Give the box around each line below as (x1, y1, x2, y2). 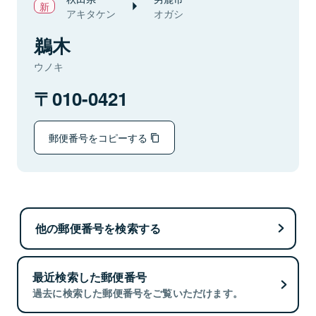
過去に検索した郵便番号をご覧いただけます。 (32, 286, 243, 300)
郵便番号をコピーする (49, 130, 150, 145)
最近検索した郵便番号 (32, 269, 147, 286)
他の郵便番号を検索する (35, 219, 162, 236)
